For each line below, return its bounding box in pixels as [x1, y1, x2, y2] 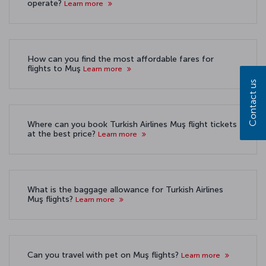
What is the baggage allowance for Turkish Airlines [27, 185, 223, 195]
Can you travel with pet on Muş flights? [27, 250, 181, 260]
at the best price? [27, 129, 98, 139]
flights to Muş [27, 64, 83, 74]
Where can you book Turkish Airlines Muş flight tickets [27, 119, 237, 129]
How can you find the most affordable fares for [27, 54, 214, 64]
